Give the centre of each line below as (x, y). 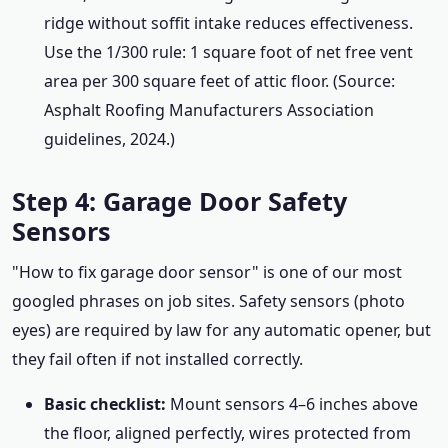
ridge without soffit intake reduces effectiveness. (228, 23)
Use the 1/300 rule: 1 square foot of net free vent (228, 52)
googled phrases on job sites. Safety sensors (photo (208, 301)
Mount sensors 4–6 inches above (292, 404)
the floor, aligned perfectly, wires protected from (227, 433)
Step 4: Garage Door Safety (179, 201)
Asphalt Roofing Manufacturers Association (209, 110)
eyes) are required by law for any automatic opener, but (221, 330)
